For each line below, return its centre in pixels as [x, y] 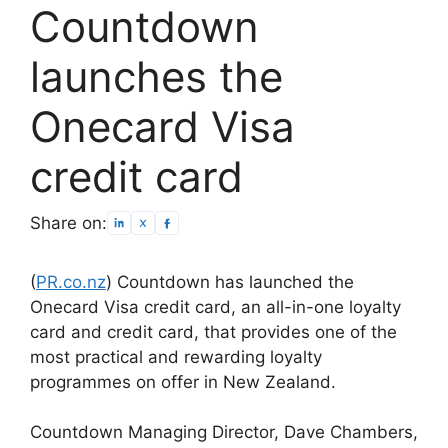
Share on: [68, 222]
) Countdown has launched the [230, 281]
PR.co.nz [71, 281]
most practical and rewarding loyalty [176, 356]
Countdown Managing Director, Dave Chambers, [224, 432]
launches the [156, 77]
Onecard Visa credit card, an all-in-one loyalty [215, 306]
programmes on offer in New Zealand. [183, 381]
